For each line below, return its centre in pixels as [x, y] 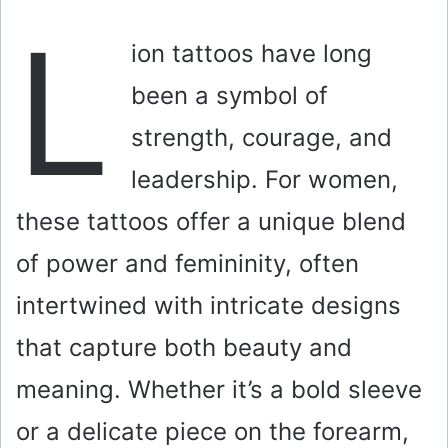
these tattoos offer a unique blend [211, 221]
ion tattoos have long [251, 53]
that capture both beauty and [184, 347]
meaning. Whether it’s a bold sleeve [219, 389]
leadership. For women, [264, 179]
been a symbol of [229, 95]
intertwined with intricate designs [208, 305]
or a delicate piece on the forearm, [212, 431]
